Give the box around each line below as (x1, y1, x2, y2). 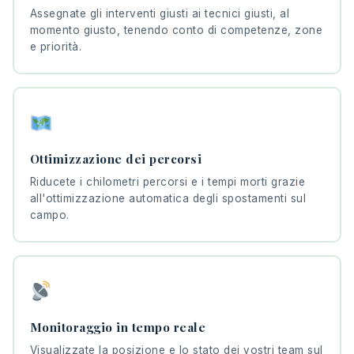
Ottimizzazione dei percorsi (29, 151, 201, 168)
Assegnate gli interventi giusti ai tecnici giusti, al (29, 7, 289, 21)
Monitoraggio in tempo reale (29, 319, 205, 336)
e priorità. (29, 40, 81, 54)
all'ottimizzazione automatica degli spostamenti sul (29, 192, 306, 205)
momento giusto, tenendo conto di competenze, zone (29, 24, 322, 37)
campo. (29, 209, 70, 222)
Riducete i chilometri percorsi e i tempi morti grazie (29, 175, 305, 189)
